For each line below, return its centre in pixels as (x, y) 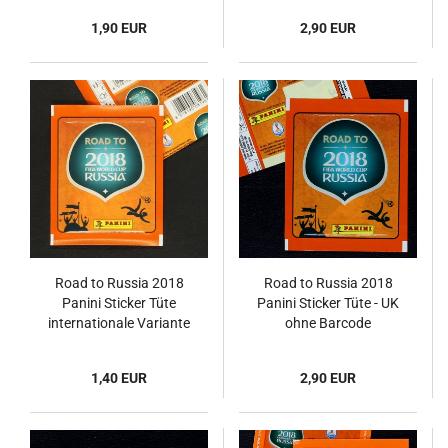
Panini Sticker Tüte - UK (328, 303)
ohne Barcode (328, 323)
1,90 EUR (119, 28)
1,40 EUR (119, 378)
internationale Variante (119, 323)
